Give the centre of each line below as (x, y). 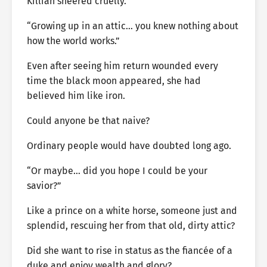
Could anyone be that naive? (88, 121)
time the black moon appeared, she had (114, 81)
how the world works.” (73, 41)
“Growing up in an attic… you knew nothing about (133, 26)
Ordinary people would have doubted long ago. (129, 146)
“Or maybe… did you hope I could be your (117, 171)
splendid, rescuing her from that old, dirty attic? (131, 226)
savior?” (44, 186)
